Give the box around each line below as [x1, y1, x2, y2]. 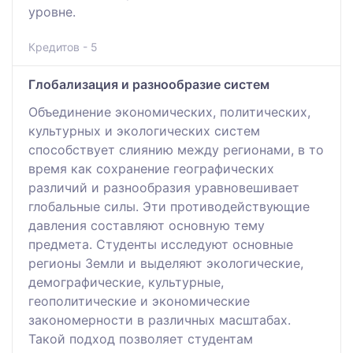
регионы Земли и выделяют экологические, [28, 255, 303, 271]
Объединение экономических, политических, [28, 103, 310, 120]
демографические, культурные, [28, 273, 224, 290]
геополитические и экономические [28, 292, 250, 309]
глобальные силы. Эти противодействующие [28, 198, 310, 214]
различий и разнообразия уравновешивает [28, 179, 299, 195]
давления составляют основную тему [28, 217, 265, 233]
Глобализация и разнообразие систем [28, 76, 269, 92]
